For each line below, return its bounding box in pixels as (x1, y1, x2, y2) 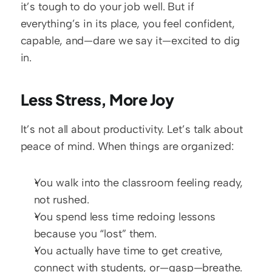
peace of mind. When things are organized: (20, 140, 234, 154)
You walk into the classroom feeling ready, (33, 176, 243, 190)
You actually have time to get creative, (33, 244, 223, 258)
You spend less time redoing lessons (33, 210, 216, 224)
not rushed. (33, 193, 89, 207)
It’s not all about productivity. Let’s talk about (20, 123, 243, 137)
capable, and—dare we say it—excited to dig (20, 34, 240, 48)
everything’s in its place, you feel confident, (20, 17, 235, 31)
